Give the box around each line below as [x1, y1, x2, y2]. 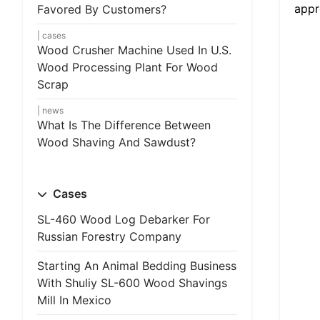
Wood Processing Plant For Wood [37, 60, 218, 74]
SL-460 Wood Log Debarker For [37, 212, 210, 226]
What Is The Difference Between [37, 118, 211, 132]
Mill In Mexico [37, 293, 111, 307]
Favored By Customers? [37, 2, 166, 16]
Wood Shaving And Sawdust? [37, 135, 196, 149]
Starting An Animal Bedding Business [37, 259, 236, 273]
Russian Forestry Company [37, 229, 181, 244]
